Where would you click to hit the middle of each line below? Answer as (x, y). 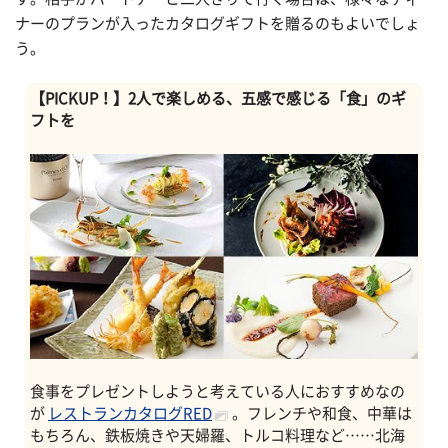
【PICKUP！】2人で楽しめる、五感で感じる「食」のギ (218, 99)
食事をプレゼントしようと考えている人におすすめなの (217, 391)
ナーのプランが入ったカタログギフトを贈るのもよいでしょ (217, 23)
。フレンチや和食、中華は (322, 413)
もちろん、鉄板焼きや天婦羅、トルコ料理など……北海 (217, 435)
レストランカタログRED (130, 413)
